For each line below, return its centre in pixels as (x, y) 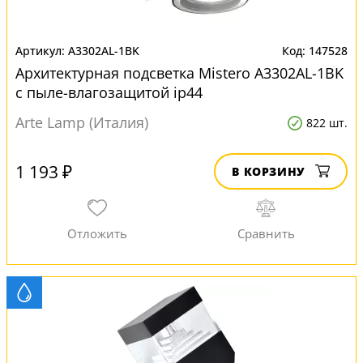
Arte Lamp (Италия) (82, 122)
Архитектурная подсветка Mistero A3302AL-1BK (179, 73)
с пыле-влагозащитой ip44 (109, 92)
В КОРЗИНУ (269, 171)
